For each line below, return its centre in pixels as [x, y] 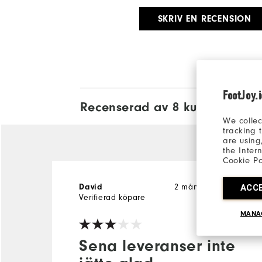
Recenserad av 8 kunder [152, 107]
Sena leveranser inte [157, 245]
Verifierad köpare [112, 197]
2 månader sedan [208, 187]
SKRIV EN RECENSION [205, 18]
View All [240, 107]
